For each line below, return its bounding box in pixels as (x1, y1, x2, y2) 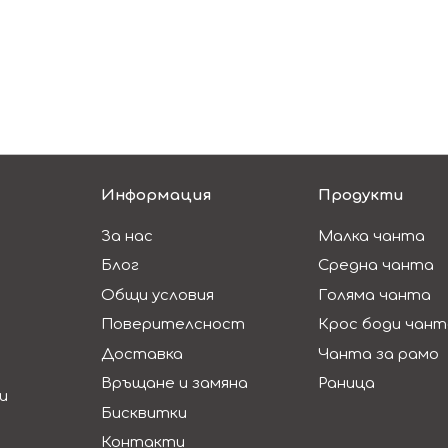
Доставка (101, 345, 184, 363)
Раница (317, 374, 375, 392)
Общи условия (101, 286, 215, 304)
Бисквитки (101, 404, 188, 422)
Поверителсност (101, 315, 246, 333)
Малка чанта (317, 227, 425, 245)
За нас (101, 227, 154, 245)
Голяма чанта (317, 286, 431, 304)
